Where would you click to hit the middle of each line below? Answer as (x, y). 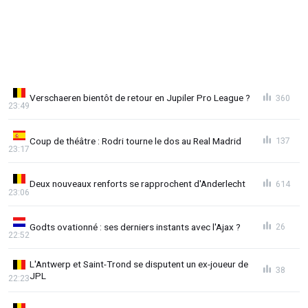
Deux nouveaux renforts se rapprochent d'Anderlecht (137, 184)
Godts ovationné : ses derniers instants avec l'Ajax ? (135, 227)
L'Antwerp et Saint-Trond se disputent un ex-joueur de (139, 264)
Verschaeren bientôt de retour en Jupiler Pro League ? (140, 98)
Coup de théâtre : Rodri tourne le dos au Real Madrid (135, 141)
